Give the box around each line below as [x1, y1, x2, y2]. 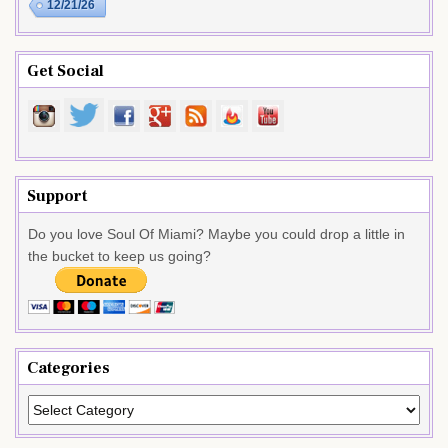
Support [27, 185, 87, 206]
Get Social [27, 60, 104, 81]
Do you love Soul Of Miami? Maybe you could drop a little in [28, 225, 405, 242]
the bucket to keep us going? [28, 247, 211, 264]
